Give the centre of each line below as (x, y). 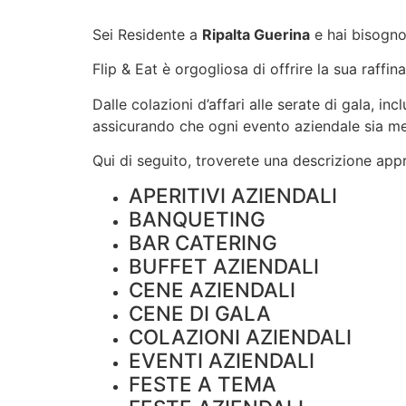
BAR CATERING (203, 243)
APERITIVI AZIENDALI (233, 196)
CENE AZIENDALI (212, 290)
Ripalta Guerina (256, 34)
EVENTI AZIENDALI (222, 361)
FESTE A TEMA (203, 384)
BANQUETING (197, 219)
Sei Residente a (147, 34)
